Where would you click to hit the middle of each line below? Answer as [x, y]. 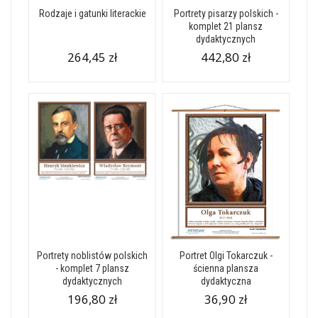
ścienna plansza [226, 268]
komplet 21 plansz [226, 26]
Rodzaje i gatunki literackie [92, 13]
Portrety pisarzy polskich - [226, 13]
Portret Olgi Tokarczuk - [226, 256]
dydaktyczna [226, 281]
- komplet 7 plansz [92, 268]
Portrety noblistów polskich [92, 256]
